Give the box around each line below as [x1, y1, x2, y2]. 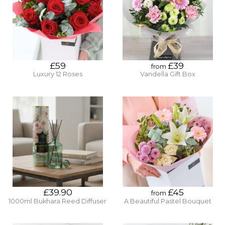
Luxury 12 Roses [33, 70, 82, 78]
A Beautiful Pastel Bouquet [124, 197, 211, 205]
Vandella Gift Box [140, 70, 195, 78]
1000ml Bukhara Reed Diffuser [9, 197, 106, 205]
